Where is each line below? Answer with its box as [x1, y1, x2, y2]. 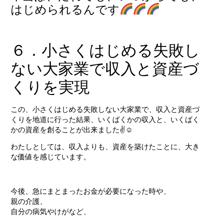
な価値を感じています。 [11, 152, 91, 162]
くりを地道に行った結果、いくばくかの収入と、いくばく [11, 114, 200, 124]
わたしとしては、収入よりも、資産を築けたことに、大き [11, 142, 200, 152]
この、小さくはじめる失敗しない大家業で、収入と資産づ [11, 104, 200, 114]
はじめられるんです [11, 2, 120, 16]
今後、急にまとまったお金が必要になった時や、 [11, 186, 171, 196]
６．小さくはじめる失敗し [11, 40, 201, 60]
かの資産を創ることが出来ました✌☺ [11, 124, 133, 134]
